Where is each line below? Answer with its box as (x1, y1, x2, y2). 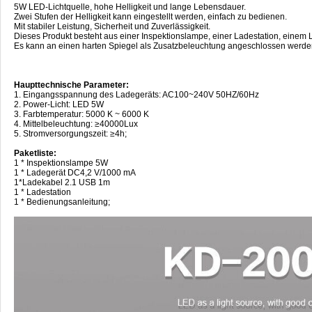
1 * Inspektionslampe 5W (14, 157, 108, 168)
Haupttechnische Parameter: (14, 79, 129, 90)
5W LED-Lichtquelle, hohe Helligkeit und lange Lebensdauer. (14, 1, 246, 12)
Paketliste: (14, 148, 56, 158)
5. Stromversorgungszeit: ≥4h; (14, 128, 127, 139)
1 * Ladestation (14, 187, 71, 197)
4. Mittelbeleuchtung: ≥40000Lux (14, 118, 138, 129)
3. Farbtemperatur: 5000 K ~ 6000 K (14, 109, 149, 119)
